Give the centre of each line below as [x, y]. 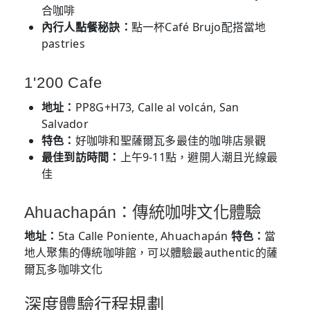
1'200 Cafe [63, 83]
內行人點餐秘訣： [86, 27]
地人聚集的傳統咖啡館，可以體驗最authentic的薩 [151, 253]
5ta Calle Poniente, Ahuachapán [144, 236]
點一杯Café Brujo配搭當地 [199, 27]
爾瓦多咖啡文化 [64, 270]
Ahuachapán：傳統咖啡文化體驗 [143, 213]
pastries [63, 44]
